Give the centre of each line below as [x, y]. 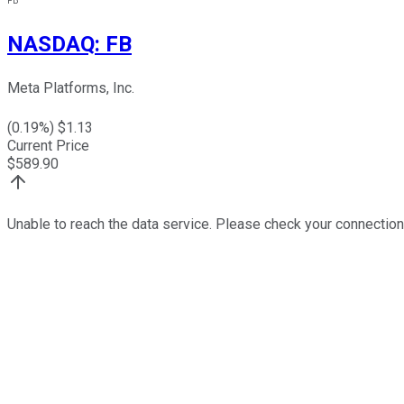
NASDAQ [51, 44]
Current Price [48, 146]
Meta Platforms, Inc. [71, 88]
